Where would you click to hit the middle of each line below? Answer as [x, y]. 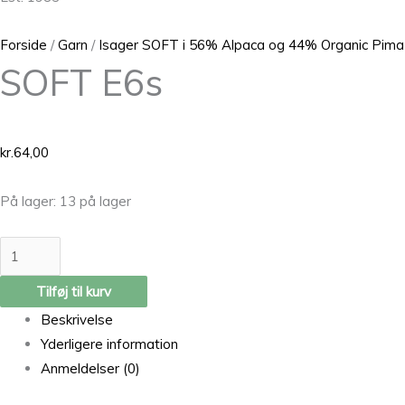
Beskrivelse [77, 320]
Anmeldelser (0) [90, 369]
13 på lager [95, 201]
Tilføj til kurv [74, 292]
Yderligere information [109, 344]
